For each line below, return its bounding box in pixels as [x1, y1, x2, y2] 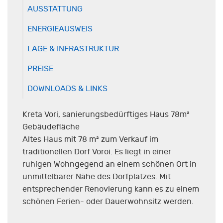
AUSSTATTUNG [27, 4, 83, 14]
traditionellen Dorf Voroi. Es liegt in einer [22, 147, 171, 157]
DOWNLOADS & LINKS [27, 84, 108, 94]
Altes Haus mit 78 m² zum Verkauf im [22, 135, 158, 144]
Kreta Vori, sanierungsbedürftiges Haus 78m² [22, 110, 190, 119]
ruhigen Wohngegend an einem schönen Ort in [22, 160, 197, 169]
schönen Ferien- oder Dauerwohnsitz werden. [22, 197, 194, 207]
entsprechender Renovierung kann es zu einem [22, 185, 199, 194]
